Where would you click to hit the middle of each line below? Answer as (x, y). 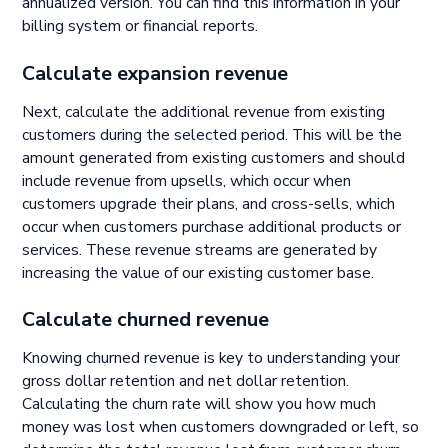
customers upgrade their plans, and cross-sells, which (209, 203)
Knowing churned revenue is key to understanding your (211, 358)
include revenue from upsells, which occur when (187, 180)
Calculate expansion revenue (155, 73)
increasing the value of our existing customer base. (198, 272)
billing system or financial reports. (140, 26)
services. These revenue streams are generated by (200, 249)
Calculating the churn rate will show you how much (199, 404)
